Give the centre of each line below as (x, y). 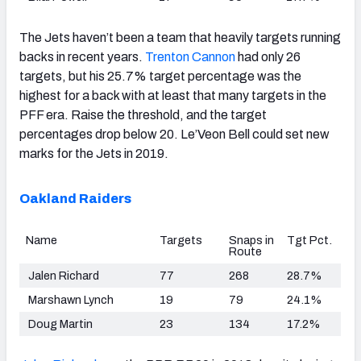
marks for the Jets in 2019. (94, 153)
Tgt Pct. (309, 240)
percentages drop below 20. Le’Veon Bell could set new (174, 134)
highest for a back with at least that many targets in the (173, 95)
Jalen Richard (62, 275)
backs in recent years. (82, 56)
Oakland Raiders (75, 198)
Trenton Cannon (190, 56)
